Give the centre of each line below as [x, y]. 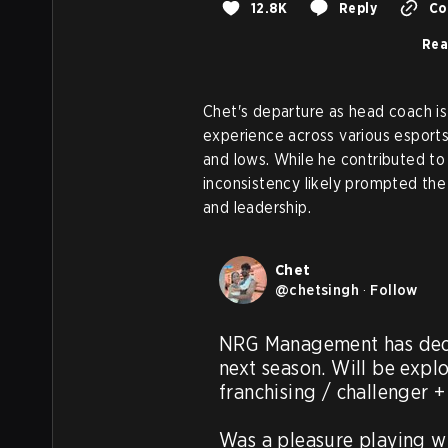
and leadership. [257, 207]
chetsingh [324, 289]
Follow [394, 289]
